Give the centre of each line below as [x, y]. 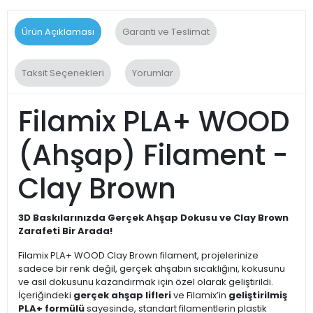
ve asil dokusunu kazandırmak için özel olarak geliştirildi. [146, 282]
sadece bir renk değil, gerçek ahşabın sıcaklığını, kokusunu [152, 269]
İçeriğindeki [46, 295]
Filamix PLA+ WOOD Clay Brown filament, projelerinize [138, 255]
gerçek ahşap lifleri [122, 295]
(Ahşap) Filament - [153, 155]
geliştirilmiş [258, 295]
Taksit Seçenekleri [63, 73]
